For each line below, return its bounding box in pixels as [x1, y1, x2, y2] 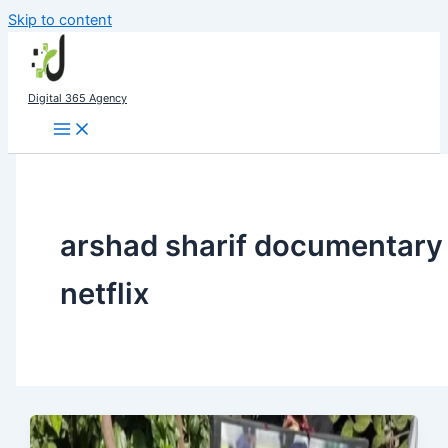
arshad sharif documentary [59, 227, 443, 263]
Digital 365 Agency [28, 91, 127, 105]
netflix [59, 275, 149, 311]
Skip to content [8, 11, 112, 29]
